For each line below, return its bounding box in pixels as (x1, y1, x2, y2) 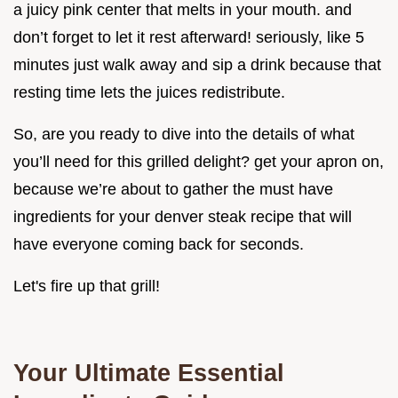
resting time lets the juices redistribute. (13, 84, 285, 102)
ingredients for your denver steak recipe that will (13, 208, 352, 227)
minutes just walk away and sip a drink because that (13, 56, 381, 75)
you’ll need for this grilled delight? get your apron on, (13, 153, 384, 171)
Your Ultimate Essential (13, 359, 284, 387)
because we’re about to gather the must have (13, 180, 333, 199)
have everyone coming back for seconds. (13, 235, 304, 254)
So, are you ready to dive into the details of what (13, 125, 354, 144)
